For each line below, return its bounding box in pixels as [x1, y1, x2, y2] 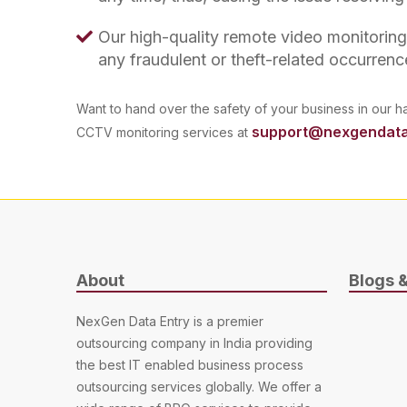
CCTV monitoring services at [76, 124, 252, 140]
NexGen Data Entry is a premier [76, 313, 263, 329]
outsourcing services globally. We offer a [76, 379, 322, 394]
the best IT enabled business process [76, 357, 303, 372]
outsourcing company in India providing [76, 335, 313, 351]
